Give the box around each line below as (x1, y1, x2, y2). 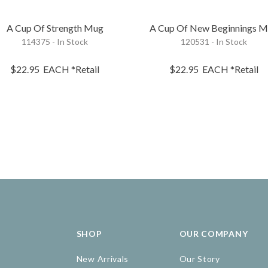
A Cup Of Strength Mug (6, 22, 103, 33)
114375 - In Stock (22, 36, 89, 47)
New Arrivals (76, 254, 129, 264)
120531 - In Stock (181, 36, 248, 47)
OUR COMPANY (179, 229, 248, 239)
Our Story (179, 254, 220, 264)
